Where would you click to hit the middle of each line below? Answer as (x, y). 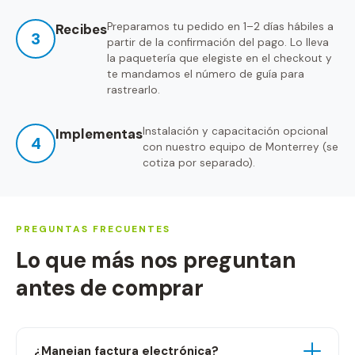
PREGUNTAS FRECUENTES (93, 229)
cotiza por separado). (199, 163)
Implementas (99, 134)
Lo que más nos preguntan (156, 260)
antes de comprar (110, 288)
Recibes (81, 29)
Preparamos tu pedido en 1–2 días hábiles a (220, 27)
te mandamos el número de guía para (206, 74)
